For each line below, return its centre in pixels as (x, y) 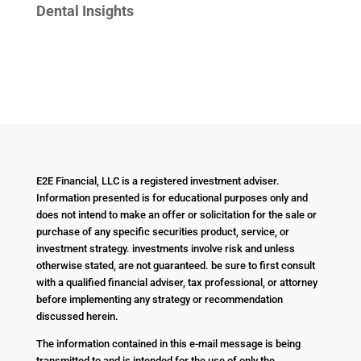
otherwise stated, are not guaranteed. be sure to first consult (175, 265)
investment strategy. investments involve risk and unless (165, 248)
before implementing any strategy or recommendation (159, 299)
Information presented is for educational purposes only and (172, 197)
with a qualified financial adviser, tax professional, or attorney (176, 282)
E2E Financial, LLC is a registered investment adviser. (158, 180)
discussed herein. (77, 316)
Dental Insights (85, 10)
